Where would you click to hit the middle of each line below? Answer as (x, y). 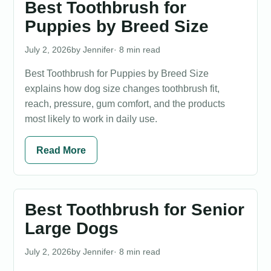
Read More (61, 150)
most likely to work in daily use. (91, 119)
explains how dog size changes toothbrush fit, (122, 89)
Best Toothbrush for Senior (135, 210)
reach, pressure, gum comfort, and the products (125, 104)
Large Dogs (72, 228)
